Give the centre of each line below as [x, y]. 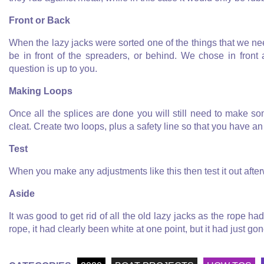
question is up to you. [53, 69]
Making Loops [41, 91]
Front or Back [39, 20]
